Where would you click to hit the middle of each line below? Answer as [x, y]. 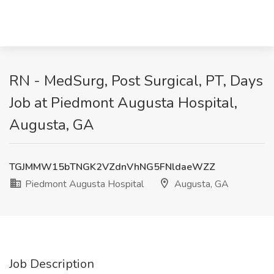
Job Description [52, 264]
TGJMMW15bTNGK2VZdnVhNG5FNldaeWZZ [112, 167]
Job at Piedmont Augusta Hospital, [123, 103]
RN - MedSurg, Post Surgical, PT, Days [136, 81]
